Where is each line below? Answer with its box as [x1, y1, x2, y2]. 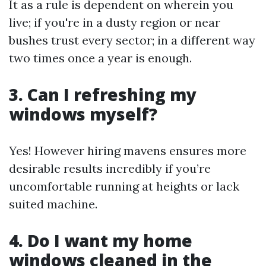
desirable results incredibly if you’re [9, 161, 211, 176]
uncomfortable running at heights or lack [9, 179, 239, 194]
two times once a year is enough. [9, 50, 192, 65]
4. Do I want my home [9, 229, 192, 252]
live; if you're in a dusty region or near [9, 15, 220, 30]
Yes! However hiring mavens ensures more [9, 143, 246, 158]
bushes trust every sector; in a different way [9, 33, 255, 47]
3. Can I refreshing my [9, 83, 197, 106]
